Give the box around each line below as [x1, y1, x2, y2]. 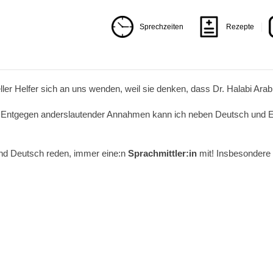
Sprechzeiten [140, 22, 183, 31]
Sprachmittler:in [128, 148, 197, 158]
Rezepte [226, 22, 254, 31]
